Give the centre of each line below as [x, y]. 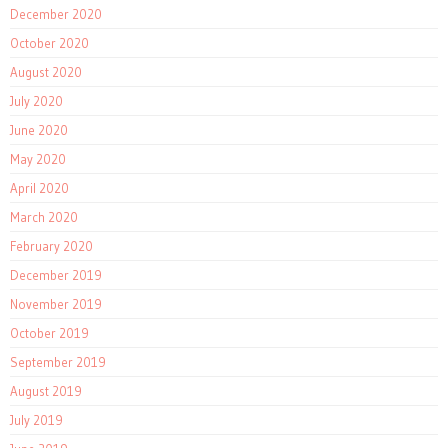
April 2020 [39, 188]
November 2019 [56, 304]
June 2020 [39, 130]
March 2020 [44, 217]
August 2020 [46, 72]
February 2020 [51, 246]
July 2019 [36, 420]
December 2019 [56, 275]
